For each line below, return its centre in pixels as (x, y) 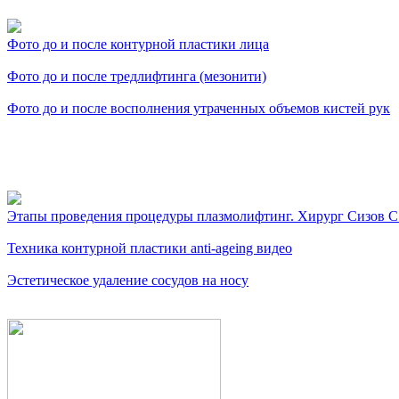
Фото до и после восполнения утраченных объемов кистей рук (199, 108)
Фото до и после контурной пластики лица (138, 44)
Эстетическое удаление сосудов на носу (128, 280)
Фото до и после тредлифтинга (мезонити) (137, 76)
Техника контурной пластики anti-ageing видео (150, 248)
